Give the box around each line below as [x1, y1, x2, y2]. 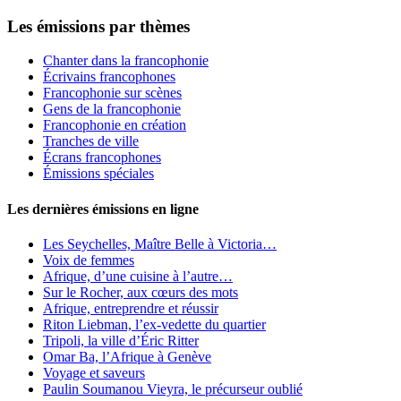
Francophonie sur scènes [43, 85, 182, 101]
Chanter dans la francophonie [43, 53, 209, 69]
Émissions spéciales [43, 166, 154, 182]
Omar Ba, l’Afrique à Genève [43, 349, 211, 364]
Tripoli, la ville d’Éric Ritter [43, 333, 199, 348]
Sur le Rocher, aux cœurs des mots [43, 285, 238, 300]
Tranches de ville [43, 133, 139, 149]
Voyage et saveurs [43, 365, 145, 380]
